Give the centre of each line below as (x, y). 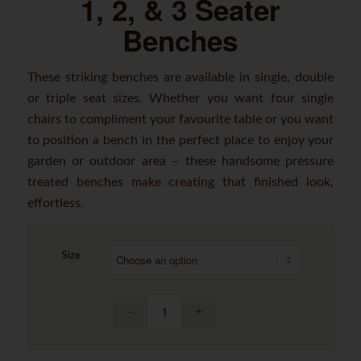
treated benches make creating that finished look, (180, 183)
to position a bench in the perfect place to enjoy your (180, 141)
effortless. (55, 203)
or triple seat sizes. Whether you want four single (180, 99)
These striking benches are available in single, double (180, 78)
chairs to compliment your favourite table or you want (180, 120)
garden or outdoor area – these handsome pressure (180, 162)
